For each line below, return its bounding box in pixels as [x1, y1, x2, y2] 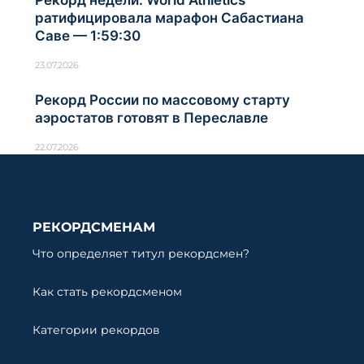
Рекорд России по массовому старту [35, 92, 290, 109]
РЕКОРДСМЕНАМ [32, 219, 155, 236]
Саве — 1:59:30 [35, 28, 141, 45]
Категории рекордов [32, 323, 160, 338]
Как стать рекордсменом [32, 284, 182, 300]
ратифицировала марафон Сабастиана [35, 10, 304, 27]
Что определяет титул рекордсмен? [32, 246, 249, 262]
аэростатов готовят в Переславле [35, 110, 268, 127]
